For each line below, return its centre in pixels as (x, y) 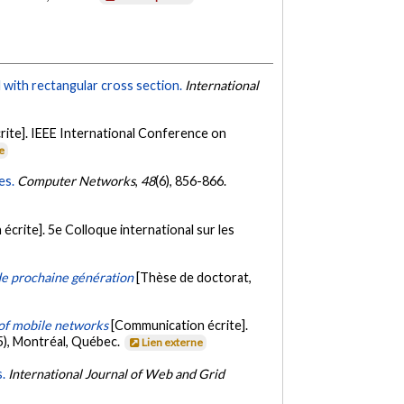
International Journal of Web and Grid (117, 373)
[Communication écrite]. (180, 326)
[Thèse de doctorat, (194, 278)
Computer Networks (77, 181)
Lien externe (173, 343)
